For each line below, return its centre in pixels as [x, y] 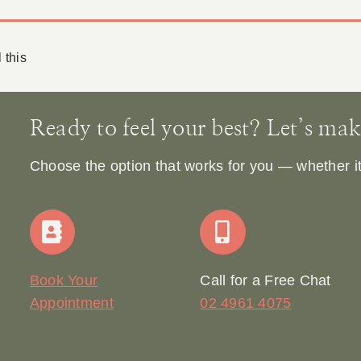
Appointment [71, 303]
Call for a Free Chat [266, 281]
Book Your [64, 281]
